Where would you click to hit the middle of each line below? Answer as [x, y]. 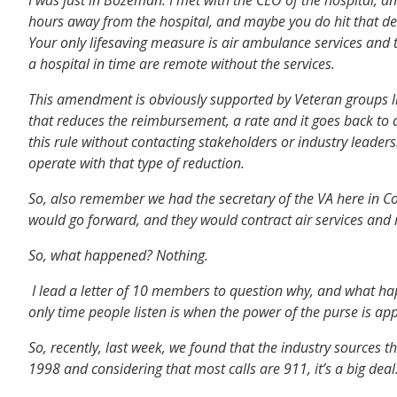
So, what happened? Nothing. [118, 255]
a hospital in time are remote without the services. [182, 63]
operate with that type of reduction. [136, 163]
